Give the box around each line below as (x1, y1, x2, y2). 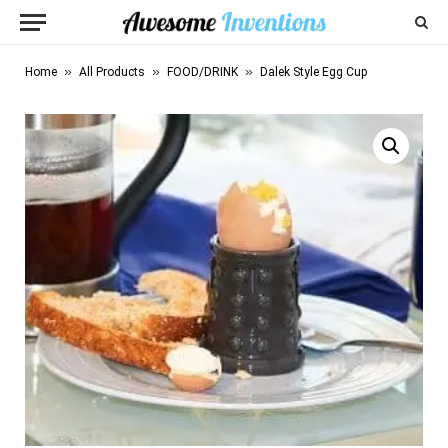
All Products (79, 65, 145, 79)
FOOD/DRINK (167, 65, 238, 79)
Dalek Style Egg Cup (260, 65, 367, 79)
